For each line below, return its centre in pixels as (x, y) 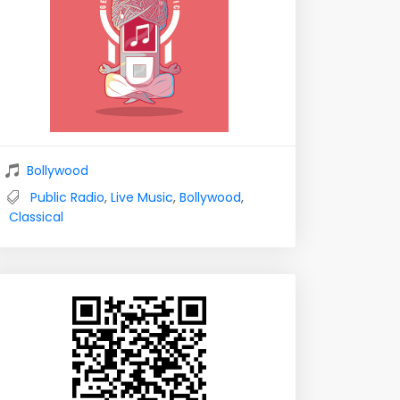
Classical (36, 217)
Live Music (142, 197)
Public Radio (67, 197)
